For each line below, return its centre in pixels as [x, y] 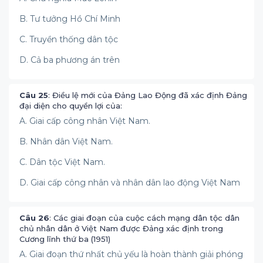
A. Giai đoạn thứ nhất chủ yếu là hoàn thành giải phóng [131, 254]
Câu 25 [34, 95]
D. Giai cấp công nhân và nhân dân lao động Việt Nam [130, 183]
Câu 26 [34, 218]
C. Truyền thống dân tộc [69, 39]
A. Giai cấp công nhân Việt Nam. [85, 121]
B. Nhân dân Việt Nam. [66, 141]
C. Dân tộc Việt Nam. [62, 162]
